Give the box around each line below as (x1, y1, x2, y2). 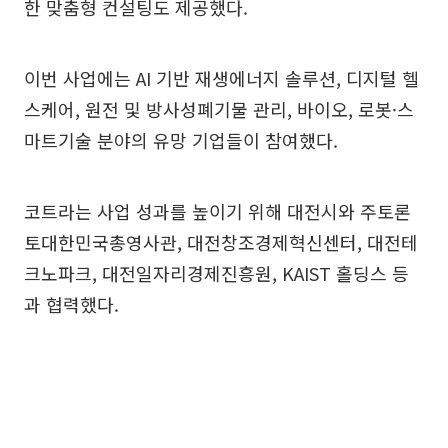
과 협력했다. (24, 290, 119, 317)
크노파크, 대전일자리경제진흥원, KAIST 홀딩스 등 (24, 259, 409, 286)
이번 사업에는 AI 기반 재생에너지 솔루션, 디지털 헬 (24, 64, 419, 91)
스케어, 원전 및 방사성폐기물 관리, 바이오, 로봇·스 (24, 95, 414, 122)
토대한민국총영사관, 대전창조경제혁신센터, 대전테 (24, 228, 418, 255)
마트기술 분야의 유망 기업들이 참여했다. (24, 126, 338, 153)
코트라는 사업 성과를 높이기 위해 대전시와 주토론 (24, 197, 411, 224)
